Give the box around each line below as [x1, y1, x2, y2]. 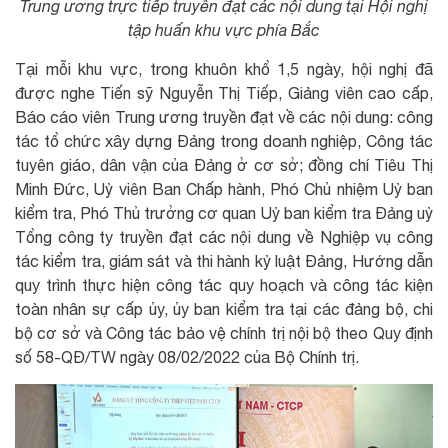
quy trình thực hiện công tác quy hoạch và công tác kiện [15, 276, 433, 295]
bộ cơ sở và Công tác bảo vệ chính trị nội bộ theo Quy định [15, 324, 433, 343]
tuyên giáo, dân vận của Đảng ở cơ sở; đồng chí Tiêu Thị [15, 156, 433, 175]
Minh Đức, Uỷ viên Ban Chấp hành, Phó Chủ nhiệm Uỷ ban [15, 180, 433, 199]
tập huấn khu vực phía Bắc [128, 21, 320, 40]
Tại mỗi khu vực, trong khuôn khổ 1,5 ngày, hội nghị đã [15, 60, 433, 79]
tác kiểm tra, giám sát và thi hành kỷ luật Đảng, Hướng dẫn [15, 252, 433, 271]
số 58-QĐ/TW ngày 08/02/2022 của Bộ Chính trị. [15, 348, 359, 367]
